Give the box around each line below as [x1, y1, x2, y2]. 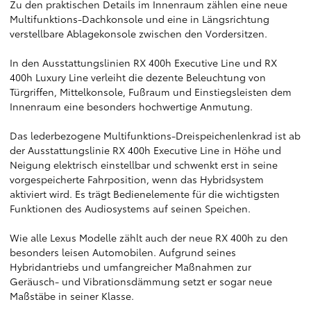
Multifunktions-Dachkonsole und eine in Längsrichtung [10, 12, 269, 26]
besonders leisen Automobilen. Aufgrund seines [10, 245, 236, 259]
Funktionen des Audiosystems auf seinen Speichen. [10, 201, 251, 215]
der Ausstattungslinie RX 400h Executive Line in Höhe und [10, 143, 281, 157]
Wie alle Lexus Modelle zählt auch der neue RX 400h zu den [10, 230, 288, 244]
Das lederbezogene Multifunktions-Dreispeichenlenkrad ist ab [10, 128, 301, 142]
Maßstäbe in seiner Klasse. [10, 289, 134, 303]
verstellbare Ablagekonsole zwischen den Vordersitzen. [10, 26, 267, 40]
